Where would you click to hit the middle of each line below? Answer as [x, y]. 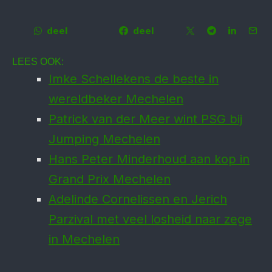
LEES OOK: [38, 62]
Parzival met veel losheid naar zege [150, 219]
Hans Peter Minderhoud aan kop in [149, 159]
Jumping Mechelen [104, 139]
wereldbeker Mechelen [116, 99]
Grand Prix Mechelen [110, 179]
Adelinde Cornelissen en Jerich [138, 199]
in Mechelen [84, 239]
